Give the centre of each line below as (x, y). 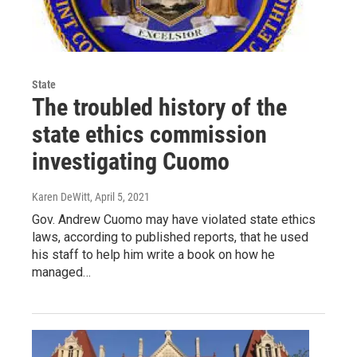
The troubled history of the (159, 107)
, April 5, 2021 (120, 196)
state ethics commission (149, 134)
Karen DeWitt (61, 196)
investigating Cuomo (131, 161)
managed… (61, 272)
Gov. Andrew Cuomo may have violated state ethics (174, 219)
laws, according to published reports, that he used (170, 237)
